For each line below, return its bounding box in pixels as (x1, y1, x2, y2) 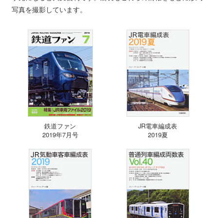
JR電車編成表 (138, 121, 177, 130)
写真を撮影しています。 (11, 3, 87, 14)
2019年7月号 (42, 129, 78, 139)
